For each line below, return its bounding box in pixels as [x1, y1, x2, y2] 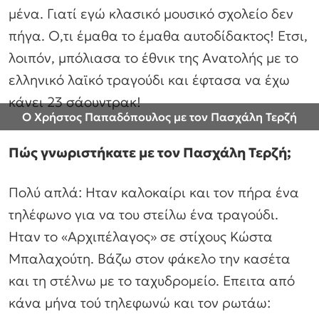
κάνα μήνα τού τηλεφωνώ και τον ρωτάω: [9, 294, 271, 312]
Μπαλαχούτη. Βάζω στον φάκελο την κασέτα [9, 250, 291, 268]
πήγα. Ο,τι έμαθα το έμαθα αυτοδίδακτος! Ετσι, [9, 26, 308, 44]
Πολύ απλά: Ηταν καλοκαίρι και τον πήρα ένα [9, 184, 299, 202]
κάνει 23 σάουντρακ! [9, 93, 141, 110]
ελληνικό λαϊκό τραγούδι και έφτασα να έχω [9, 70, 290, 88]
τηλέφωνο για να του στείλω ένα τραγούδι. [9, 206, 278, 224]
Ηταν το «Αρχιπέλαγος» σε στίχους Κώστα [9, 228, 273, 246]
